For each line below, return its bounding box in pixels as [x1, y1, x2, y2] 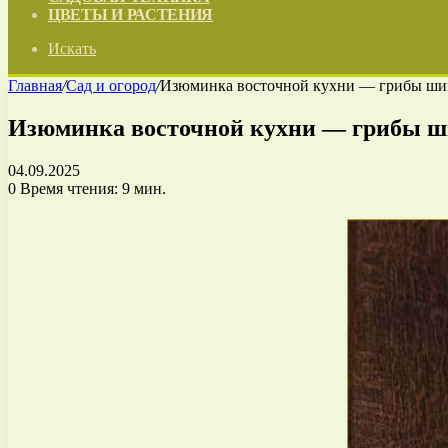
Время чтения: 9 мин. [16, 179, 166, 197]
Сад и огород [66, 77, 156, 94]
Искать [48, 40, 96, 57]
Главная [8, 77, 62, 94]
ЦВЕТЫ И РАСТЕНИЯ [48, 6, 214, 23]
